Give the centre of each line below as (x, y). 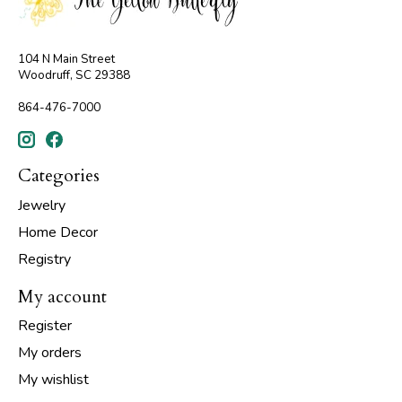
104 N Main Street (66, 60)
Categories (59, 176)
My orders (50, 353)
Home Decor (58, 232)
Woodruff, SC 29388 (74, 76)
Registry (44, 259)
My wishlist (53, 380)
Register (45, 326)
